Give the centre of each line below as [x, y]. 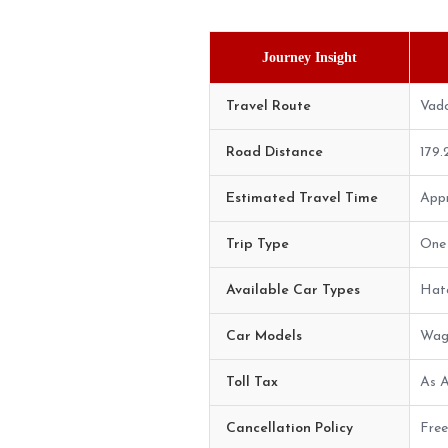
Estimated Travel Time [302, 198]
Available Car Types [293, 290]
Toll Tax [252, 382]
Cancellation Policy [289, 428]
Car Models [264, 336]
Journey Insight [309, 57]
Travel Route [268, 106]
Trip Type [257, 244]
